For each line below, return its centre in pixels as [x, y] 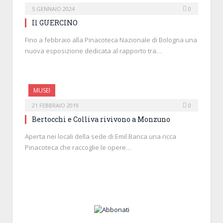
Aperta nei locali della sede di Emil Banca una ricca [101, 136]
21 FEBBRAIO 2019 [55, 105]
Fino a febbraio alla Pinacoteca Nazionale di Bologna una [111, 40]
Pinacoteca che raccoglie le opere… [78, 147]
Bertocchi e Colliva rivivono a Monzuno [101, 119]
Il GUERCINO [55, 22]
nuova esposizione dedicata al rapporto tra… [93, 51]
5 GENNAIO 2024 [53, 8]
